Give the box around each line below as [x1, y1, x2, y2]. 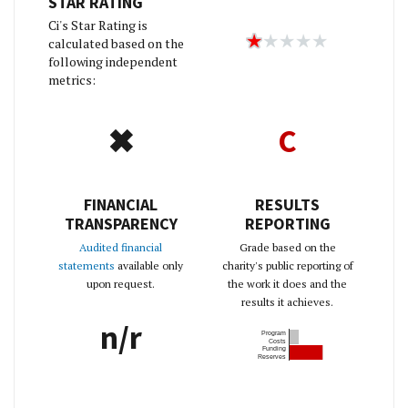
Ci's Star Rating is [48, 16, 148, 35]
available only [115, 258, 183, 272]
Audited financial [79, 240, 162, 254]
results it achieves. [241, 294, 333, 309]
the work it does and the [228, 276, 347, 291]
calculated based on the [48, 35, 184, 53]
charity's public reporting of [221, 258, 353, 272]
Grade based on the [239, 240, 336, 254]
